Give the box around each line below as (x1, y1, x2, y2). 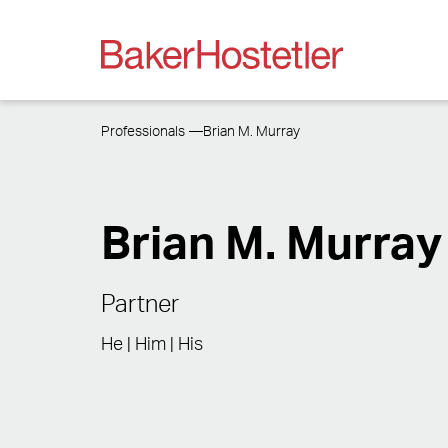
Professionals (100, 125, 185, 139)
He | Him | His (100, 335, 203, 354)
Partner (100, 292, 179, 317)
